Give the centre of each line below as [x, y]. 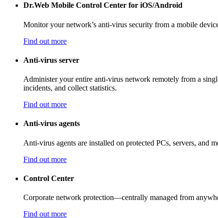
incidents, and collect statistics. [70, 88]
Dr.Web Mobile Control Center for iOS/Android [103, 5]
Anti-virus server [51, 60]
